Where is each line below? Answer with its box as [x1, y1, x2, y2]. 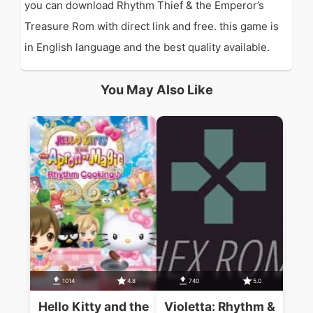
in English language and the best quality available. [24, 41, 270, 54]
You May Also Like [100, 82, 213, 98]
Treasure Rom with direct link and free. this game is [24, 20, 279, 33]
